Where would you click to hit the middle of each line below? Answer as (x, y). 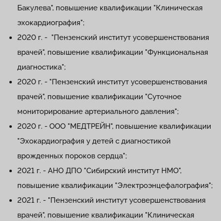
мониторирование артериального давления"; (98, 111)
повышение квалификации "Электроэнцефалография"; (115, 185)
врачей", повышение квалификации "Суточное (99, 97)
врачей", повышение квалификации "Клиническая (106, 215)
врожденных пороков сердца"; (72, 156)
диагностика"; (41, 67)
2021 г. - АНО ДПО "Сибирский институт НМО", (99, 171)
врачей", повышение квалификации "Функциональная (113, 52)
